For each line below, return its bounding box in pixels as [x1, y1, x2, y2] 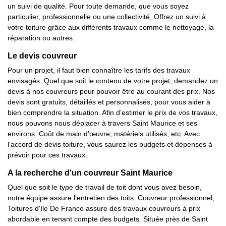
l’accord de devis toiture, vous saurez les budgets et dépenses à [8, 140, 212, 148]
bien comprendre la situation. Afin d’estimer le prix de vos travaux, [8, 108, 217, 117]
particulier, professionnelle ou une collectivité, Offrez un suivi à [8, 13, 206, 21]
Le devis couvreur [8, 51, 77, 60]
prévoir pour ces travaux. [8, 151, 87, 159]
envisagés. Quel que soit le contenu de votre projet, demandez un [8, 77, 218, 85]
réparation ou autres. [8, 34, 75, 42]
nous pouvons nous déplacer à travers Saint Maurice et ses [8, 119, 197, 127]
